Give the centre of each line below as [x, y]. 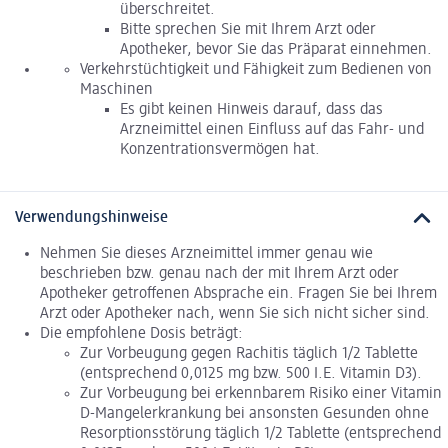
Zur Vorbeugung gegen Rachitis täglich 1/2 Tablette [249, 354]
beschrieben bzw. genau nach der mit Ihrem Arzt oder [219, 274]
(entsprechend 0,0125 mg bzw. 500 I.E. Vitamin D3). [251, 374]
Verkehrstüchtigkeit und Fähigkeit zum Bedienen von [256, 69]
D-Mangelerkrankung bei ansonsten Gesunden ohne [254, 414]
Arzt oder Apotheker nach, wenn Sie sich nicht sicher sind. [235, 314]
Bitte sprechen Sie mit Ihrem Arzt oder [248, 29]
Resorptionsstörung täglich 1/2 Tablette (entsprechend [260, 434]
